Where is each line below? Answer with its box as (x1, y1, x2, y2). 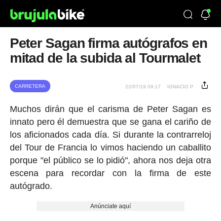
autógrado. (9, 181, 52, 191)
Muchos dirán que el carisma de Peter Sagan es (9, 104, 212, 114)
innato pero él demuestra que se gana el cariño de (9, 117, 212, 127)
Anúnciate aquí (90, 203, 131, 210)
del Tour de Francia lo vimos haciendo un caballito (9, 143, 212, 152)
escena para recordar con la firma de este (9, 168, 212, 178)
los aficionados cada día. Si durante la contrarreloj (9, 130, 212, 140)
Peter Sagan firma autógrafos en (9, 36, 207, 51)
